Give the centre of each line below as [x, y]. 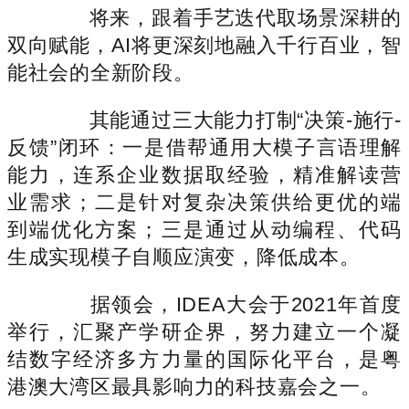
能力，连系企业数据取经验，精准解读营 [204, 174]
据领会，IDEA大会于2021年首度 [225, 304]
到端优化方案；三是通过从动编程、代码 [204, 229]
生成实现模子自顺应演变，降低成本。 [184, 257]
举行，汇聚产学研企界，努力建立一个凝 [204, 331]
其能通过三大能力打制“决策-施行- [225, 120]
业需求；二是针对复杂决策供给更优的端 [204, 202]
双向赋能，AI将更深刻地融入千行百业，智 [204, 45]
